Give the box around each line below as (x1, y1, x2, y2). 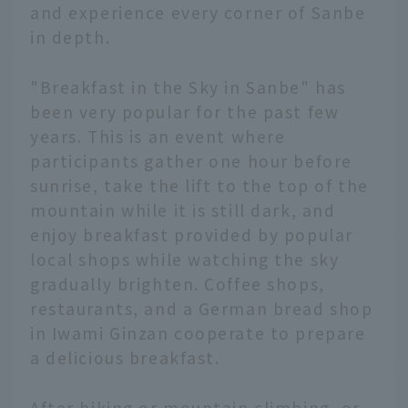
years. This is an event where (30, 125, 286, 148)
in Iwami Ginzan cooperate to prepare (30, 321, 366, 345)
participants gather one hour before (30, 149, 352, 173)
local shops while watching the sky (30, 248, 340, 271)
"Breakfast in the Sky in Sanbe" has (30, 76, 346, 99)
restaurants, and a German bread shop (30, 297, 373, 321)
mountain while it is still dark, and (30, 199, 336, 222)
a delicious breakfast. (30, 346, 220, 370)
